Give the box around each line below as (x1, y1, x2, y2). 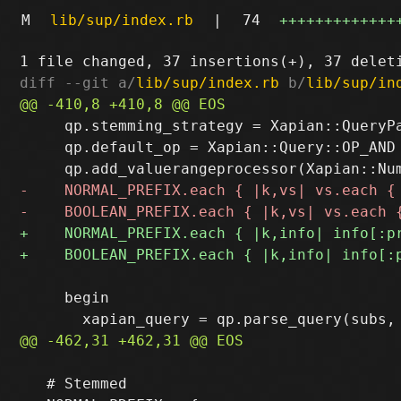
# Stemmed (20, 374, 128, 392)
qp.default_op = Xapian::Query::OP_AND (20, 138, 397, 156)
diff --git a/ (20, 73, 137, 91)
